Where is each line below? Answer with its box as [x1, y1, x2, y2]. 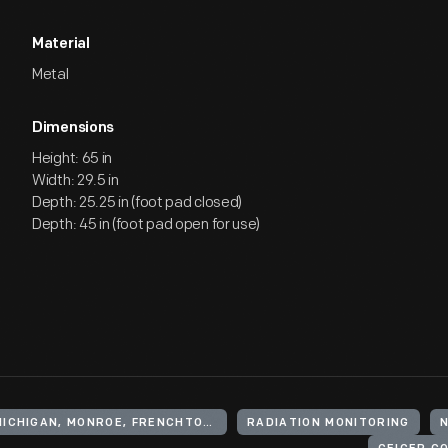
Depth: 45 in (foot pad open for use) [32, 215, 261, 234]
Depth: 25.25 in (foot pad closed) [32, 193, 243, 212]
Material [32, 37, 90, 52]
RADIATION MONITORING [247, 418, 410, 429]
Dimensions [32, 121, 114, 136]
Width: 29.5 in [32, 171, 119, 190]
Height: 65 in [32, 149, 113, 168]
